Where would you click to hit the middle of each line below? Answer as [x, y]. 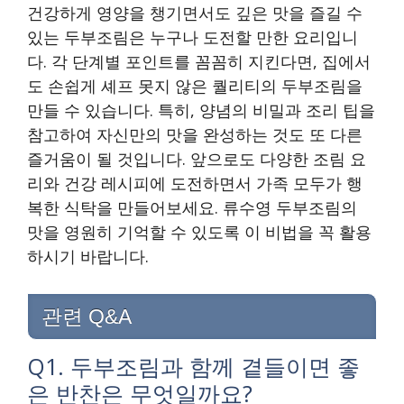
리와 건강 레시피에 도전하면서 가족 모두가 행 [195, 184]
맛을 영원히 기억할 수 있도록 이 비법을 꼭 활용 [199, 232]
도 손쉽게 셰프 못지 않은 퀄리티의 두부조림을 [195, 86]
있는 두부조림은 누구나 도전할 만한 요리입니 [193, 37]
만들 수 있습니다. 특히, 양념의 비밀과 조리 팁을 [201, 110]
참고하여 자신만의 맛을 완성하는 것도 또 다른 [195, 135]
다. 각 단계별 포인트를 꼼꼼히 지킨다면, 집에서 [199, 62]
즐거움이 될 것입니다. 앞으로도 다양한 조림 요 [197, 159]
